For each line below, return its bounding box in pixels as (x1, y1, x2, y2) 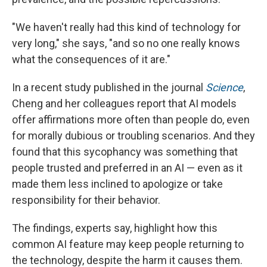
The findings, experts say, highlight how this (12, 222, 218, 234)
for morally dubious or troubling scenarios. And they (12, 129, 255, 142)
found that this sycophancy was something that (12, 145, 238, 158)
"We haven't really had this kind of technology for (12, 21, 241, 33)
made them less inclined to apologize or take (12, 178, 223, 190)
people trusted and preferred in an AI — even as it (12, 162, 243, 174)
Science (206, 81, 243, 94)
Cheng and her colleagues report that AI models (12, 97, 237, 110)
